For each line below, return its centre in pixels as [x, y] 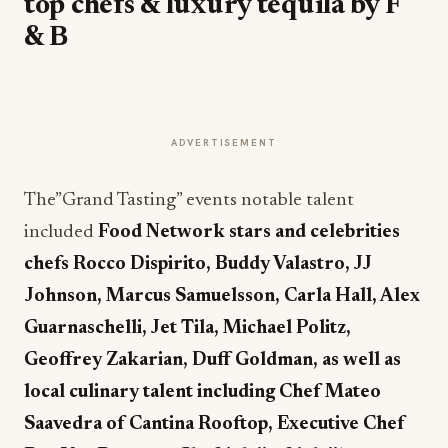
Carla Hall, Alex [352, 296]
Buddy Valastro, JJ [293, 264]
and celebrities [337, 232]
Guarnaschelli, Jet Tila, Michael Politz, [187, 328]
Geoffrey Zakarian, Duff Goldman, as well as [212, 360]
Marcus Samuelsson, [195, 296]
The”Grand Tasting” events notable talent [189, 200]
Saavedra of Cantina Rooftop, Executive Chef [214, 424]
